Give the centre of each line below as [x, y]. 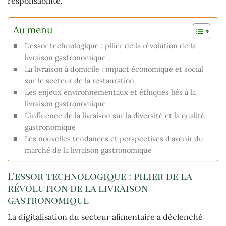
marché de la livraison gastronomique [88, 150]
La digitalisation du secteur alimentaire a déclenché [105, 217]
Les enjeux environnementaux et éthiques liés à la [110, 92]
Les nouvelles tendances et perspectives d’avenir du [114, 139]
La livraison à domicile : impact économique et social [114, 69]
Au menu [33, 30]
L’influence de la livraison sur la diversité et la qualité [115, 116]
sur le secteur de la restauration [79, 81]
